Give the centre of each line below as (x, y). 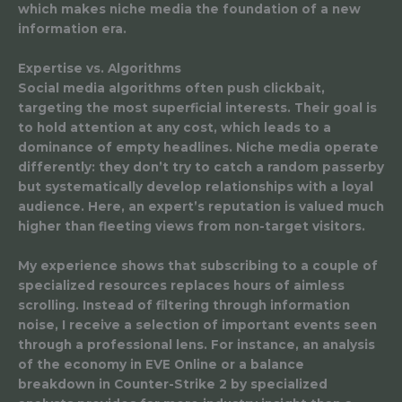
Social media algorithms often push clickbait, (171, 87)
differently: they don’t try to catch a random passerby (201, 166)
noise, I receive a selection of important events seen (197, 324)
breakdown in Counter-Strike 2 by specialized (173, 384)
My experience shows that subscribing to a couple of (198, 265)
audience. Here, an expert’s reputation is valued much (201, 206)
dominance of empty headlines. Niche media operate (198, 147)
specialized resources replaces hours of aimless (181, 285)
